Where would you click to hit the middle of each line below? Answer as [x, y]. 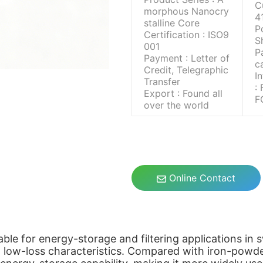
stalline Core [172, 23]
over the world [176, 105]
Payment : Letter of [187, 58]
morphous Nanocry [186, 11]
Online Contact [201, 178]
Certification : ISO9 [186, 35]
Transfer [162, 82]
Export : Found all [183, 93]
